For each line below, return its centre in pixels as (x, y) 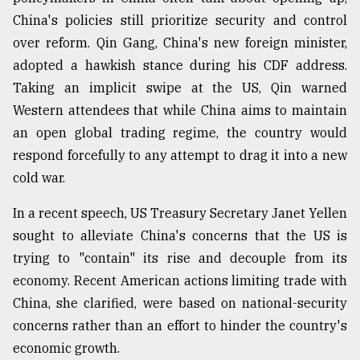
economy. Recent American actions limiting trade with (180, 281)
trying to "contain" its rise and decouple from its (180, 258)
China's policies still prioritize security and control (180, 20)
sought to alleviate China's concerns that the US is (180, 236)
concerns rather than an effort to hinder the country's (180, 326)
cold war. (39, 178)
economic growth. (66, 348)
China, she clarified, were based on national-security (180, 303)
